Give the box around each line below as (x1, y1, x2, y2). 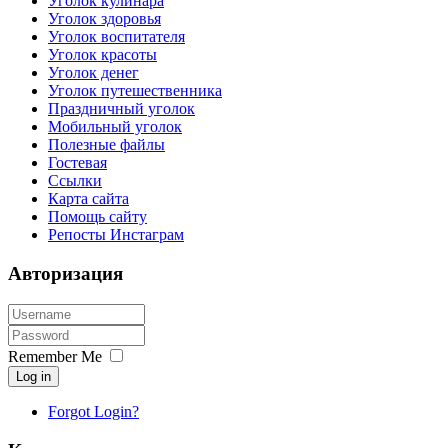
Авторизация (8, 263, 123, 285)
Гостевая (48, 154, 107, 172)
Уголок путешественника (48, 82, 222, 100)
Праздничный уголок (48, 100, 195, 118)
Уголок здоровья (48, 10, 161, 28)
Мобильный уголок (48, 118, 182, 136)
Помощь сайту (48, 208, 147, 226)
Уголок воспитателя (48, 28, 185, 46)
